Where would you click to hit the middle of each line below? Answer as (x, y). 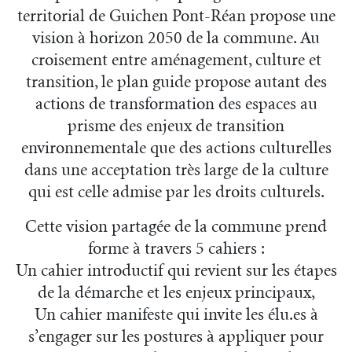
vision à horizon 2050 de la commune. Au (176, 38)
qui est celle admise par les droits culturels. (176, 192)
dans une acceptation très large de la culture (176, 170)
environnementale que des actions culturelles (176, 148)
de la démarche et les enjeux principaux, (176, 293)
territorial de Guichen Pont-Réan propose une (176, 16)
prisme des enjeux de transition (176, 126)
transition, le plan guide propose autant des (176, 82)
